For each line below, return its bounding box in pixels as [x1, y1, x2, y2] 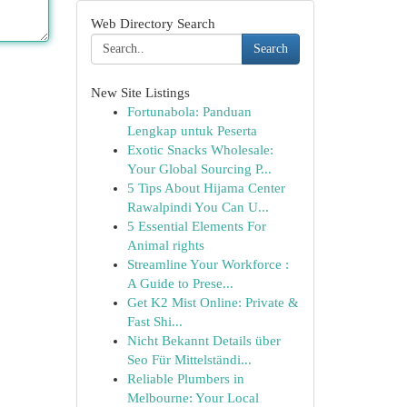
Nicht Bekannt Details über [126, 333, 281, 348]
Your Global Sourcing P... [126, 162, 272, 176]
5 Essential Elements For [126, 219, 266, 233]
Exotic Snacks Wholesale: [126, 143, 273, 157]
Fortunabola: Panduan [126, 104, 252, 119]
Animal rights [126, 238, 204, 253]
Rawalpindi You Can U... [126, 200, 269, 214]
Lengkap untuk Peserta [126, 124, 257, 138]
